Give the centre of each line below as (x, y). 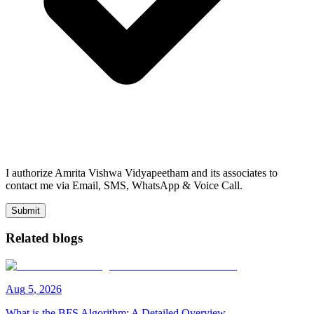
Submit (26, 210)
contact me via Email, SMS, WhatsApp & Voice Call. (124, 185)
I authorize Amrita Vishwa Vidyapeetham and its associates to (142, 172)
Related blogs (44, 238)
